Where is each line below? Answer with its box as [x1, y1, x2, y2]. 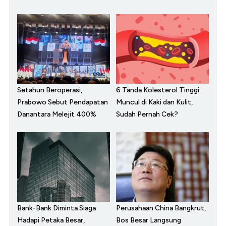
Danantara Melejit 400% [17, 110, 96, 119]
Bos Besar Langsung [116, 216, 181, 225]
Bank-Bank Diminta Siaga [17, 204, 96, 213]
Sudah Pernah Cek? [116, 110, 178, 119]
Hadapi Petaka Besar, [17, 216, 85, 225]
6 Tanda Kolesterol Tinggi [116, 86, 199, 95]
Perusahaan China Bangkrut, [116, 204, 206, 213]
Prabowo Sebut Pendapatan [17, 98, 108, 107]
